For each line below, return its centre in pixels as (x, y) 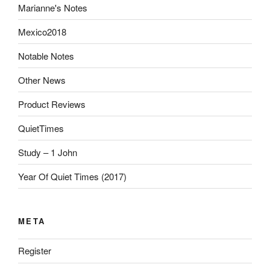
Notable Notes (46, 55)
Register (35, 250)
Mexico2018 (42, 31)
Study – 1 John (48, 152)
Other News (42, 80)
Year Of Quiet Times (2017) (72, 176)
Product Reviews (52, 104)
